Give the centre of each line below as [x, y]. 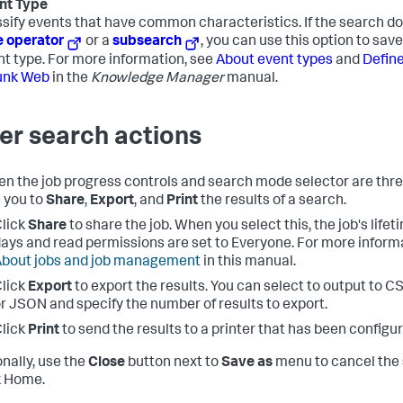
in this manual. [248, 263]
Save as [247, 364]
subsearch [148, 42]
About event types [274, 62]
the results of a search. [272, 202]
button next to [173, 364]
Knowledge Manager [157, 80]
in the [70, 80]
